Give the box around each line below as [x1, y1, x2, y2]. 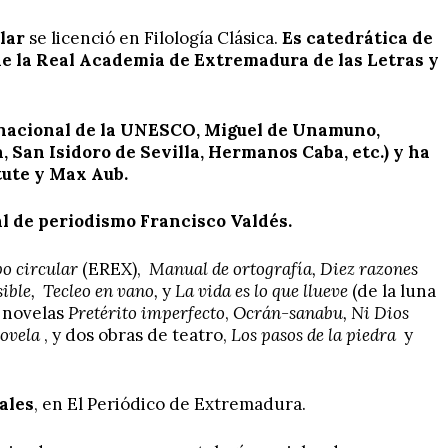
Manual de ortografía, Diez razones [141, 257, 418, 280]
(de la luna [352, 279, 436, 302]
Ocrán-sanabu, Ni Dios [229, 301, 409, 324]
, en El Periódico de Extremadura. [34, 393, 306, 416]
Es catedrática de [282, 27, 433, 50]
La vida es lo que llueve [171, 279, 352, 302]
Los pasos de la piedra [231, 323, 400, 346]
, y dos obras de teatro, [40, 323, 231, 346]
